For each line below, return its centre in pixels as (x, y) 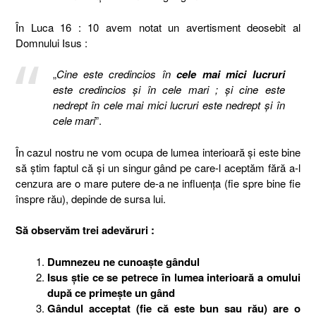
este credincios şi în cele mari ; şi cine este (169, 89)
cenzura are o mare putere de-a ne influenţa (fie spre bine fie (158, 183)
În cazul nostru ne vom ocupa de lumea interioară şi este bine (158, 152)
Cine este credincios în (116, 74)
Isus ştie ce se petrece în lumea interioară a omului (174, 277)
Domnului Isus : (51, 42)
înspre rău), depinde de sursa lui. (91, 198)
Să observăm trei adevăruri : (85, 230)
